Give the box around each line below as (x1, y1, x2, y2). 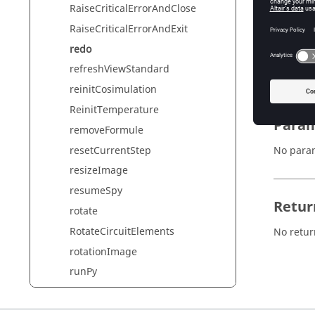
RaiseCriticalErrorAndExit (70, 21, 188, 37)
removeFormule (70, 122, 143, 138)
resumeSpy (70, 184, 122, 199)
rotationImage (70, 244, 137, 259)
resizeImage (70, 163, 128, 179)
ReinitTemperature (70, 103, 159, 118)
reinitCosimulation (70, 82, 157, 98)
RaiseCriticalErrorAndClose (70, 1, 196, 17)
